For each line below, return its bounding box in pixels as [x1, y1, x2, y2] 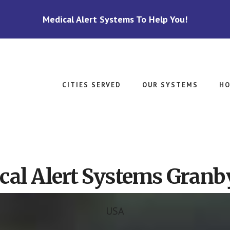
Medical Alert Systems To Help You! [43, 13, 187, 25]
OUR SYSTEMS [142, 81, 198, 89]
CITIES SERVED [62, 81, 121, 89]
